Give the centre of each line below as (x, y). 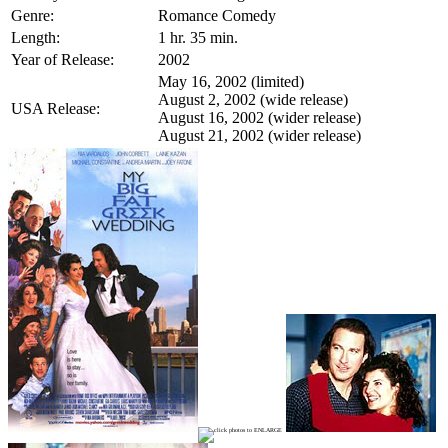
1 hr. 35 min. (198, 37)
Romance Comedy (217, 15)
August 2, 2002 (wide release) (253, 99)
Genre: (32, 15)
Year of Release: (62, 59)
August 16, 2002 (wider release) (259, 117)
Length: (35, 37)
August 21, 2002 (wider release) (259, 135)
